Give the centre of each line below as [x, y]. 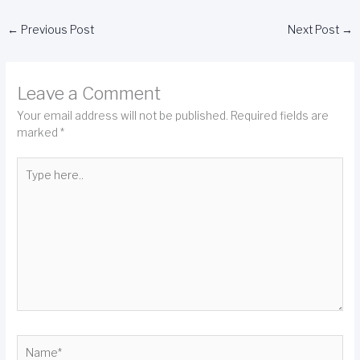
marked [39, 132]
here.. [31, 182]
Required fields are [280, 115]
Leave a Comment [89, 93]
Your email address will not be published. [123, 115]
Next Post [314, 29]
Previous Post [57, 29]
